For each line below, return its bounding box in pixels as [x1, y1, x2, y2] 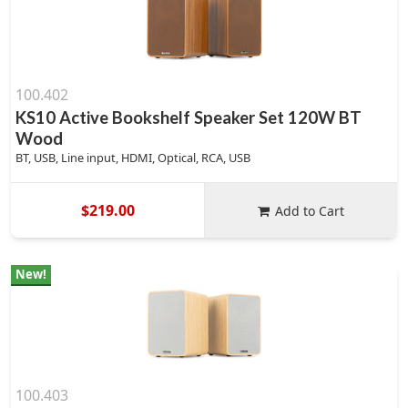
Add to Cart [275, 201, 345, 219]
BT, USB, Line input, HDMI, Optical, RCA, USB [15, 149, 250, 166]
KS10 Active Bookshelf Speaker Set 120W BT [15, 107, 362, 127]
